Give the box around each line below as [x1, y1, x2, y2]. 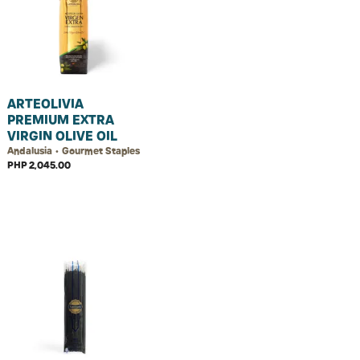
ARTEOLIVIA [7, 96, 84, 112]
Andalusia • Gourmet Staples [7, 145, 140, 157]
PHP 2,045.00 [7, 159, 71, 171]
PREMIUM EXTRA [7, 112, 114, 128]
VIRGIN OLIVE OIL [7, 128, 117, 144]
